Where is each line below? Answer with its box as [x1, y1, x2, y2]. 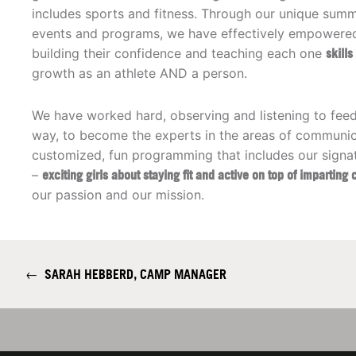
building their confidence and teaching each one [32, 45, 326, 62]
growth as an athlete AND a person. [32, 65, 247, 82]
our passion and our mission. [32, 187, 204, 203]
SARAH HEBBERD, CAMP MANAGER [38, 266, 226, 283]
